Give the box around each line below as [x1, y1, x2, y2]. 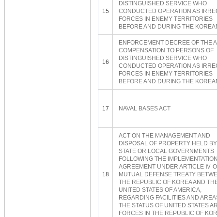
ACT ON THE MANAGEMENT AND [119, 132, 210, 139]
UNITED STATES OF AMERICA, [119, 186, 201, 193]
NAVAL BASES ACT [119, 105, 170, 112]
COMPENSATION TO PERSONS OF [119, 47, 214, 54]
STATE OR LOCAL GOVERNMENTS [119, 148, 214, 155]
